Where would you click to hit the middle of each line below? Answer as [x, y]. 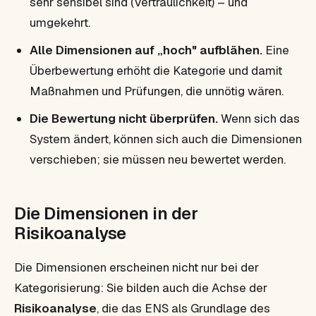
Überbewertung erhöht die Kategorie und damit [156, 70]
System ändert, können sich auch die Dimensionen [166, 139]
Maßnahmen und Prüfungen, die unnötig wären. [157, 91]
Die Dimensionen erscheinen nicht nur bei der [136, 267]
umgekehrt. [60, 22]
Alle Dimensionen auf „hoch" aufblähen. [146, 50]
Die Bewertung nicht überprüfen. [124, 118]
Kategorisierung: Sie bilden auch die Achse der [141, 287]
